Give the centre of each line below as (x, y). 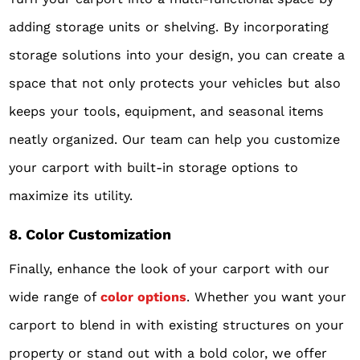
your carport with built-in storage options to (154, 168)
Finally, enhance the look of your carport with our (170, 269)
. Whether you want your (267, 297)
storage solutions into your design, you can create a (177, 55)
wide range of (53, 297)
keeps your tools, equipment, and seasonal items (167, 112)
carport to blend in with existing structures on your (177, 325)
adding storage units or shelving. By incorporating (169, 27)
